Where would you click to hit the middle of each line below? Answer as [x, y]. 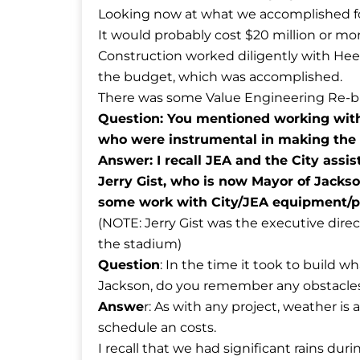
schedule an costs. [157, 327]
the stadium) [140, 243]
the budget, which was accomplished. [220, 76]
